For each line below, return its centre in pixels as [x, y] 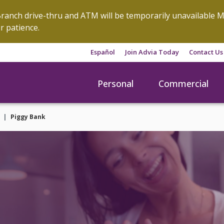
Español [103, 52]
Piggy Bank [28, 117]
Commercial [183, 83]
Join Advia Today [152, 52]
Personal [115, 83]
